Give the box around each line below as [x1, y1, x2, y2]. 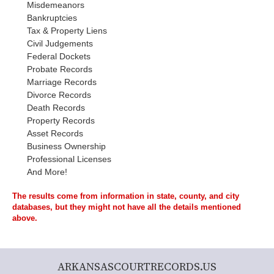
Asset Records [27, 128, 83, 138]
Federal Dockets [27, 51, 91, 61]
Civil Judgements [27, 39, 93, 48]
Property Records [27, 116, 95, 125]
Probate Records [27, 64, 92, 74]
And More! [27, 167, 67, 177]
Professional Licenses [27, 154, 111, 164]
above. [12, 213, 37, 223]
